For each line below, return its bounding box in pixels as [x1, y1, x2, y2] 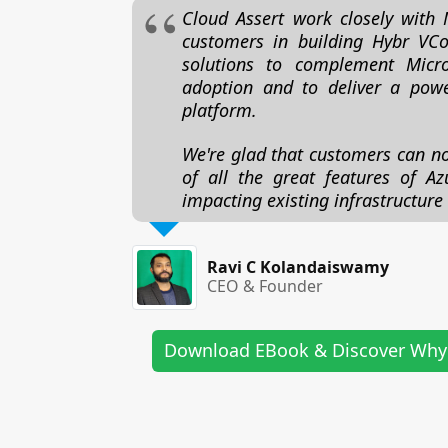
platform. [182, 98, 257, 122]
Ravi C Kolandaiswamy [207, 256, 393, 278]
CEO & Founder [207, 275, 323, 297]
